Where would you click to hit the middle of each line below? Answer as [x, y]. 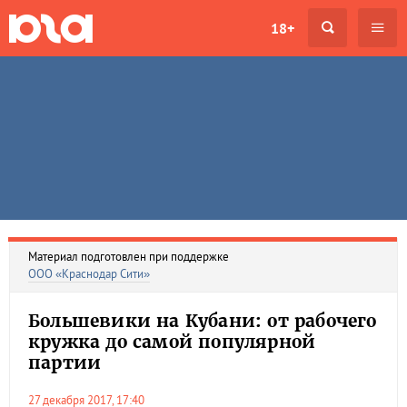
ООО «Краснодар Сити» [89, 274]
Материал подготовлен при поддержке [129, 257]
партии [65, 362]
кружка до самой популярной [172, 342]
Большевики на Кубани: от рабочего [203, 321]
